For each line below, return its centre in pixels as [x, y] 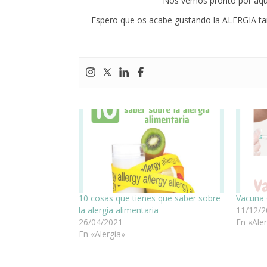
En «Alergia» [102, 234]
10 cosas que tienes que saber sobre [150, 198]
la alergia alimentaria [119, 210]
